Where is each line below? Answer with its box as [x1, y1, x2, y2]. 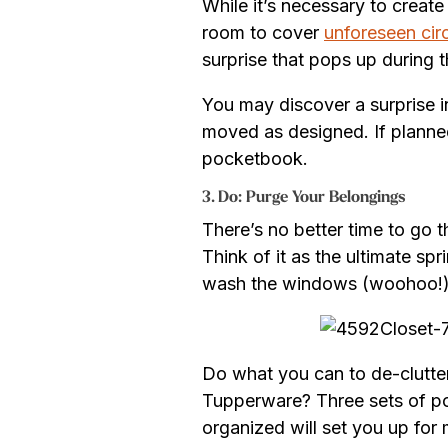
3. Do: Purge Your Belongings [202, 189, 406, 206]
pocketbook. [202, 147, 313, 169]
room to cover [202, 21, 324, 43]
